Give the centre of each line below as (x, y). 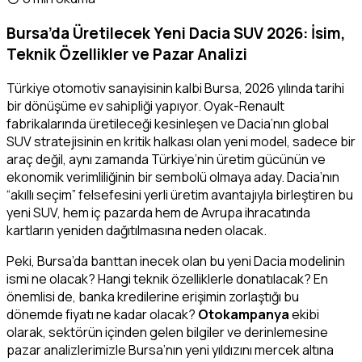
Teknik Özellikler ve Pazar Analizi (127, 54)
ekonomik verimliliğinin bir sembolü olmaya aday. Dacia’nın (173, 177)
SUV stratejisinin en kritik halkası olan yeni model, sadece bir (181, 142)
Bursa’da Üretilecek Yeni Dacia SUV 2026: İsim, (176, 33)
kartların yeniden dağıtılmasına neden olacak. (137, 231)
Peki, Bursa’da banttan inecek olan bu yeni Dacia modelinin (176, 261)
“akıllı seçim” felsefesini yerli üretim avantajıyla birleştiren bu (180, 195)
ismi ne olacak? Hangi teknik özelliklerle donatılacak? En (167, 279)
